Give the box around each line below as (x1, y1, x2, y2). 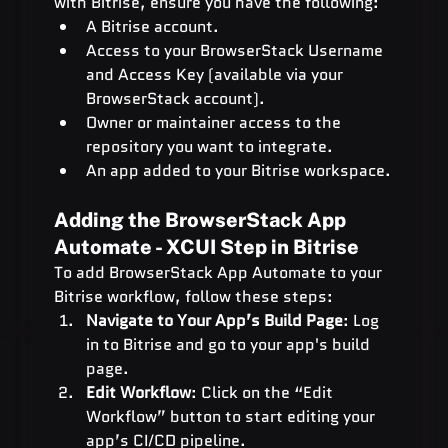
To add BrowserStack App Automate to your (53, 260, 386, 284)
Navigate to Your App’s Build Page (85, 308, 343, 332)
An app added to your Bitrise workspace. (85, 158, 391, 182)
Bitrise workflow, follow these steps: (53, 284, 333, 308)
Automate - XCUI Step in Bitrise (53, 234, 359, 259)
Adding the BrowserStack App (53, 207, 350, 232)
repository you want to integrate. (85, 134, 333, 158)
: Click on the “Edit (190, 380, 337, 404)
